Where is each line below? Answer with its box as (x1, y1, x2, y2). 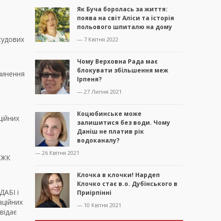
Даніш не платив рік (77, 127, 144, 136)
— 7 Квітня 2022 (77, 36, 118, 43)
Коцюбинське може (77, 110, 142, 118)
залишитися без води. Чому (77, 118, 170, 127)
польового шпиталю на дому (77, 23, 172, 32)
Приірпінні (77, 188, 111, 197)
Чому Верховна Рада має (77, 57, 158, 66)
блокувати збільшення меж (77, 66, 168, 75)
